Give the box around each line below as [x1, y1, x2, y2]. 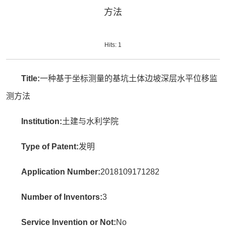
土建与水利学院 [62, 117, 119, 126]
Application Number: [21, 167, 101, 176]
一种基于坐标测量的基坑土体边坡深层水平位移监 [40, 74, 218, 83]
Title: [21, 74, 40, 83]
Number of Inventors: [21, 193, 103, 201]
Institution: [21, 117, 63, 126]
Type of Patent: [21, 142, 79, 151]
